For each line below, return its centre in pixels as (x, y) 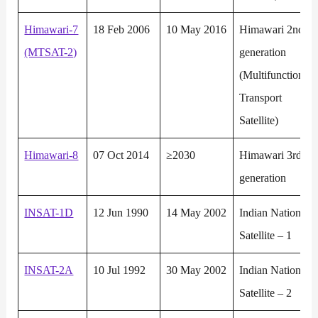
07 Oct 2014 (121, 155)
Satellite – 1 (266, 236)
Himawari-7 (51, 30)
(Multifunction (272, 75)
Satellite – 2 (266, 293)
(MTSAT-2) (51, 53)
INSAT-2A (49, 270)
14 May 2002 (197, 213)
